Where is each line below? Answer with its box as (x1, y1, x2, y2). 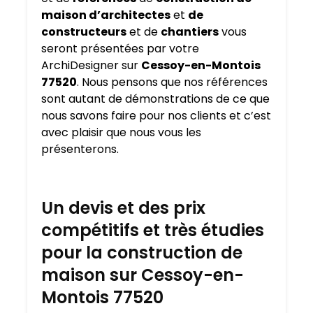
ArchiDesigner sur (41, 57, 141, 74)
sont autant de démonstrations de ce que (41, 91, 270, 108)
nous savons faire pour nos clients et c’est (41, 108, 271, 124)
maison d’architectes (41, 7, 170, 24)
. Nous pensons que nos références (77, 74, 268, 91)
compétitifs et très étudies (41, 219, 264, 242)
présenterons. (41, 141, 119, 158)
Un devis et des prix (41, 196, 205, 220)
